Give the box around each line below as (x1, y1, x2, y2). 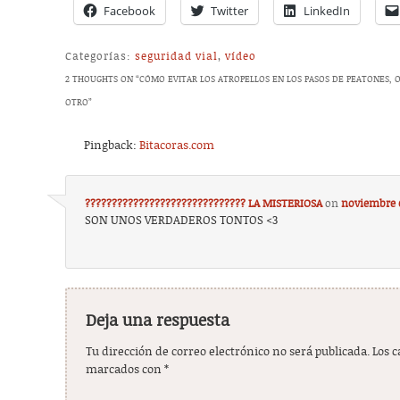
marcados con (86, 363, 165, 378)
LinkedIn (304, 3, 351, 20)
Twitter (211, 3, 249, 20)
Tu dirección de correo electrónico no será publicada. (86, 346, 371, 360)
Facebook (104, 3, 156, 20)
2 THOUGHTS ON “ (65, 74, 140, 86)
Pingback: (84, 139, 140, 154)
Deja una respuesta (86, 312, 230, 331)
